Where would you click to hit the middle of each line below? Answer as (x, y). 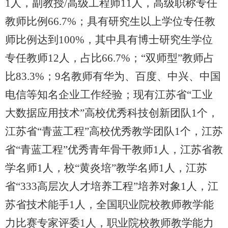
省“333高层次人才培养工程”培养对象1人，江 (112, 186)
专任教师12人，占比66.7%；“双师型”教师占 (110, 58)
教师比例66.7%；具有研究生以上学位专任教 (110, 21)
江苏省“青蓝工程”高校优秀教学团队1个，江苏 (114, 131)
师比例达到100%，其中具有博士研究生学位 (109, 39)
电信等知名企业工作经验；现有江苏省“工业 (109, 94)
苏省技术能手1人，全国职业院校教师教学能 (109, 204)
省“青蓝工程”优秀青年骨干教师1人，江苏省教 (114, 149)
